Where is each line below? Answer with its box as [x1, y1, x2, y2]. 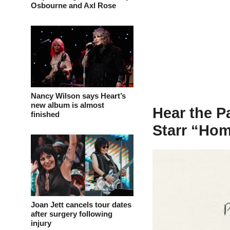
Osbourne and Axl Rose [31, 1, 116, 10]
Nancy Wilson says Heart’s [31, 91, 126, 101]
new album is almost [31, 101, 104, 110]
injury [31, 219, 51, 228]
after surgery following [31, 209, 112, 219]
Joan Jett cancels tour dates [31, 200, 131, 209]
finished [31, 110, 60, 119]
